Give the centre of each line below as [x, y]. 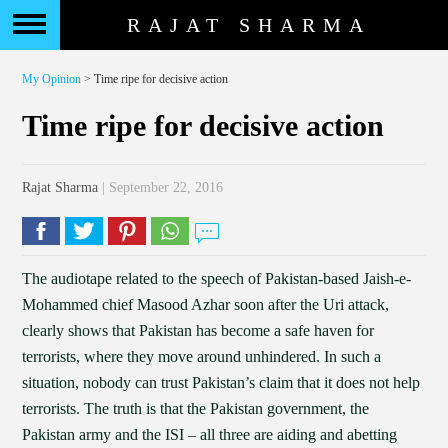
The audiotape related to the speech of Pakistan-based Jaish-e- [217, 278]
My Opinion [52, 79]
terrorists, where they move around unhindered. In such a [202, 356]
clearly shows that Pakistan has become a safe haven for [198, 330]
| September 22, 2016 [161, 187]
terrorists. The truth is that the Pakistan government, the [196, 408]
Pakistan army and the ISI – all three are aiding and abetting [210, 434]
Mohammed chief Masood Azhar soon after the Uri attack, [206, 304]
